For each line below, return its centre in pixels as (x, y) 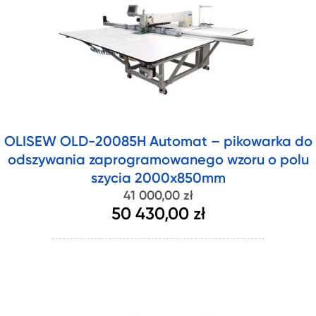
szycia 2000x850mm (158, 179)
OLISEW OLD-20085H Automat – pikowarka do (158, 142)
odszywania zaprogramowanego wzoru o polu (158, 161)
